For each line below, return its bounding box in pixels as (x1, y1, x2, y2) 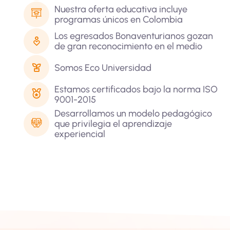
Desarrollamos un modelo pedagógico (54, 108, 212, 119)
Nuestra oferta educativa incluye (54, 4, 187, 15)
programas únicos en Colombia (54, 14, 183, 25)
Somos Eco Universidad (54, 62, 151, 73)
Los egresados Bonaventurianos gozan (54, 30, 213, 42)
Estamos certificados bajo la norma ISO (54, 84, 218, 95)
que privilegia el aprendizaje (54, 118, 172, 129)
